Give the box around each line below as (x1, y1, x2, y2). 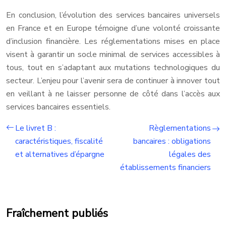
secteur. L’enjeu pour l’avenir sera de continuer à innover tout (6, 75, 220, 86)
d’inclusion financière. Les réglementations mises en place (6, 36, 220, 47)
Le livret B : (15, 123, 56, 134)
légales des (169, 149, 211, 160)
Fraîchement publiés (6, 206, 108, 221)
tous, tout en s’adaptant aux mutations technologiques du (6, 62, 220, 73)
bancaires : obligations (133, 136, 211, 147)
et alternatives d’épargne (15, 149, 104, 160)
